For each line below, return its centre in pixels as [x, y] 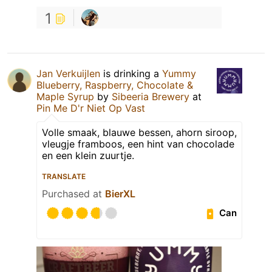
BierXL [120, 193]
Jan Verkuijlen [68, 73]
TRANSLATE [64, 176]
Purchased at [73, 193]
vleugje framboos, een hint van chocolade [138, 144]
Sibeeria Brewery [151, 96]
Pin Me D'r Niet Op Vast [91, 108]
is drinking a [131, 73]
